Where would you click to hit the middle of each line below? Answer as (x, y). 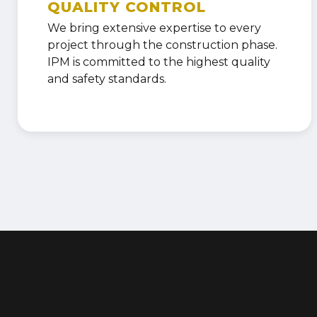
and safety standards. (107, 79)
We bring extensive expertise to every (155, 28)
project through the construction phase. (163, 45)
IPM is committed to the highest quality (159, 62)
